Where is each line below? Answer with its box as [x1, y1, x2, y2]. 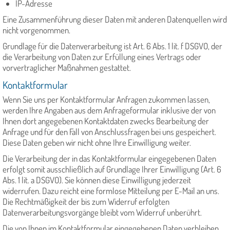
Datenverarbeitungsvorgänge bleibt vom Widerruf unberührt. [3, 207, 202, 218]
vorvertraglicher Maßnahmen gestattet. [3, 62, 131, 73]
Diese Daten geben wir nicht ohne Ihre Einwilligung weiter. [3, 137, 191, 148]
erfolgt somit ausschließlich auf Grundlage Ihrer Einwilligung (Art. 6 [3, 164, 221, 175]
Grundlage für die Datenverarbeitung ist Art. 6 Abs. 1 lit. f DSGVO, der [3, 41, 222, 52]
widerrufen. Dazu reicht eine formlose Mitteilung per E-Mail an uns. [3, 185, 219, 197]
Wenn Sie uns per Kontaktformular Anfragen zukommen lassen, [3, 94, 210, 105]
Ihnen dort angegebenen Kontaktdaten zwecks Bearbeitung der [3, 116, 209, 127]
